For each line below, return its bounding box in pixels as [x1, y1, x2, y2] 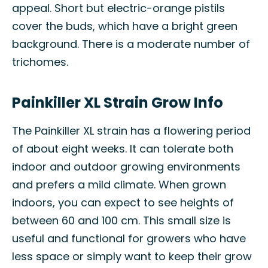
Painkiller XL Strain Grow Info [12, 93, 223, 112]
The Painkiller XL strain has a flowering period [12, 123, 251, 138]
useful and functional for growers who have [12, 231, 246, 246]
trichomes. [12, 54, 68, 69]
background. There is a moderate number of [12, 36, 250, 51]
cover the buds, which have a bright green [12, 19, 237, 33]
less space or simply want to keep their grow [12, 249, 252, 264]
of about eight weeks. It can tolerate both [12, 141, 233, 156]
